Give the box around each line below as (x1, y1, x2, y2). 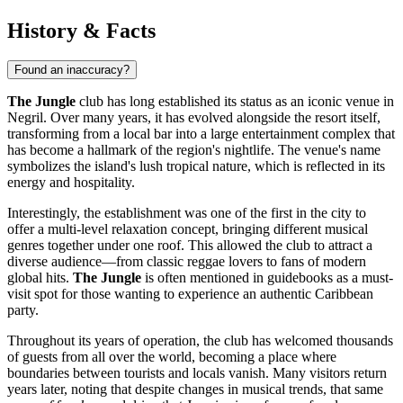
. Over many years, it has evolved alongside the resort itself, (43, 110, 381, 126)
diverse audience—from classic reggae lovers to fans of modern (7, 254, 366, 270)
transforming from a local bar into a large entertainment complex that (7, 126, 395, 142)
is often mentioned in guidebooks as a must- (141, 270, 393, 286)
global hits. (7, 270, 73, 286)
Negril (7, 110, 43, 126)
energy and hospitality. (7, 175, 135, 191)
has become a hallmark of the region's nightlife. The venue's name (7, 142, 381, 158)
